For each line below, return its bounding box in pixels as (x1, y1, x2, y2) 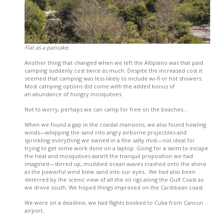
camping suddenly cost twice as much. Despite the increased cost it (25, 67, 202, 75)
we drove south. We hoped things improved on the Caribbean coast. (25, 184, 204, 192)
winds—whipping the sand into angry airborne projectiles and (25, 129, 187, 137)
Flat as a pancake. (25, 44, 69, 52)
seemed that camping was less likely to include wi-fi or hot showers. (25, 75, 203, 82)
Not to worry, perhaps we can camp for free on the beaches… (25, 106, 188, 113)
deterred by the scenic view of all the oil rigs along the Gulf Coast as (25, 176, 203, 184)
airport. (25, 207, 44, 215)
